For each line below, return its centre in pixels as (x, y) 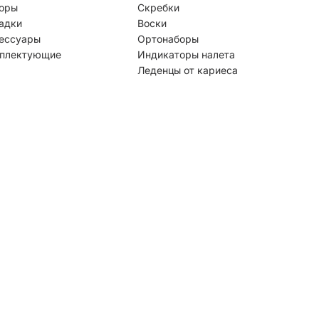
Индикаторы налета (186, 54)
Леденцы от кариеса (188, 70)
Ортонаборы (168, 38)
